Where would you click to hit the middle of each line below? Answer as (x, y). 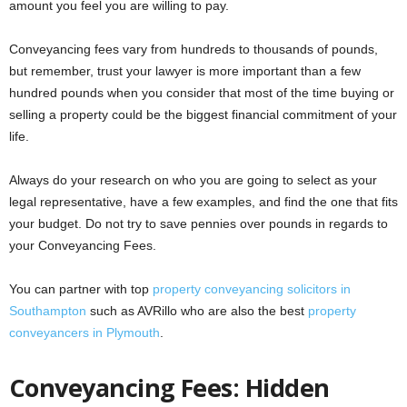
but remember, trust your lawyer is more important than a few (185, 70)
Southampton (48, 310)
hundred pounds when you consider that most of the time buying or (202, 92)
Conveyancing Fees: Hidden (169, 387)
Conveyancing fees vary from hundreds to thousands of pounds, (194, 49)
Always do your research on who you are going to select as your (193, 179)
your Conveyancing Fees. (83, 245)
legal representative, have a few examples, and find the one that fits (203, 201)
